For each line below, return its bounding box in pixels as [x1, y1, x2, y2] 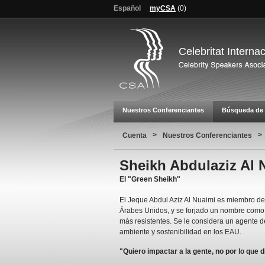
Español [114, 4, 141, 12]
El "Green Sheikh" [119, 175, 180, 183]
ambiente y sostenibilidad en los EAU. [119, 228, 241, 236]
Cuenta [122, 131, 147, 140]
